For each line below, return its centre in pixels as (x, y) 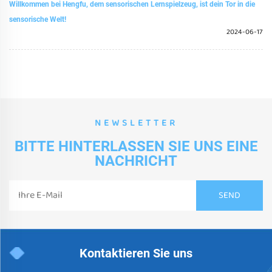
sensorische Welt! (38, 19)
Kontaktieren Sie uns (136, 253)
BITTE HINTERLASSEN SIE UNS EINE (136, 146)
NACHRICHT (136, 161)
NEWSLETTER (136, 123)
